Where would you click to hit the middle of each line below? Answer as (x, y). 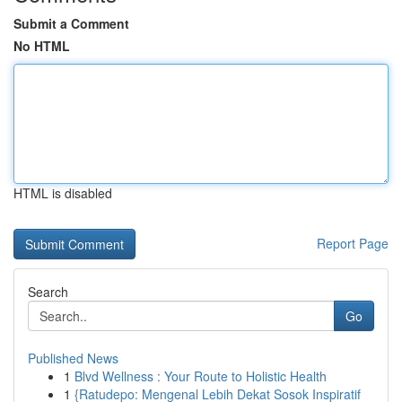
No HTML (42, 46)
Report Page (353, 243)
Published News (73, 358)
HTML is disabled (63, 193)
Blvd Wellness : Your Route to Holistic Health (201, 376)
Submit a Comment (71, 23)
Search (48, 292)
